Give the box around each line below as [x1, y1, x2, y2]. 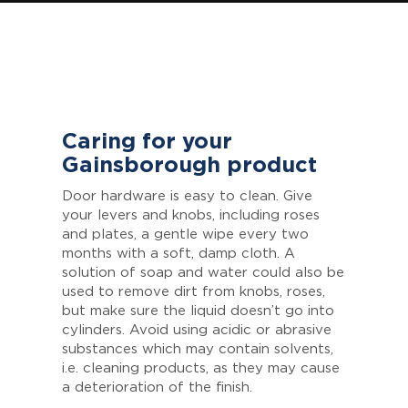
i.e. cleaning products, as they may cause [62, 362, 340, 376]
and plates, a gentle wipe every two [62, 228, 309, 242]
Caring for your [62, 131, 232, 154]
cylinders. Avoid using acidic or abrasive [62, 323, 331, 338]
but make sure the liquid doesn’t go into [62, 304, 334, 319]
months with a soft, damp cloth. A [62, 247, 295, 261]
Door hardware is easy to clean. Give [62, 189, 312, 204]
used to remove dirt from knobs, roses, [62, 285, 325, 300]
